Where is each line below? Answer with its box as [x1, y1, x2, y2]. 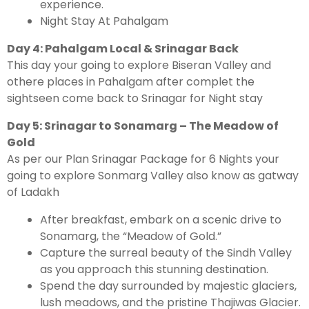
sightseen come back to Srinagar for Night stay [7, 90, 263, 107]
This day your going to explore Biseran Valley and [7, 57, 271, 74]
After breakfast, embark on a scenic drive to [40, 212, 281, 228]
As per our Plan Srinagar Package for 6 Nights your [7, 151, 279, 168]
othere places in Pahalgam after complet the [7, 74, 255, 90]
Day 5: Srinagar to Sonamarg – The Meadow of [7, 118, 279, 134]
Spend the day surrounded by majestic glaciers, [40, 278, 297, 295]
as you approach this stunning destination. [40, 261, 268, 278]
